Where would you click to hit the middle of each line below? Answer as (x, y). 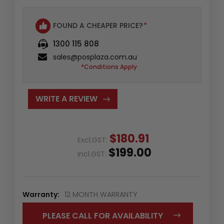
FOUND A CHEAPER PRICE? (98, 26)
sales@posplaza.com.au (95, 57)
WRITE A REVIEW (66, 98)
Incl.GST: (93, 154)
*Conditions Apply (109, 66)
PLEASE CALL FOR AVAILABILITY (103, 215)
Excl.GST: (93, 140)
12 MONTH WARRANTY (101, 194)
